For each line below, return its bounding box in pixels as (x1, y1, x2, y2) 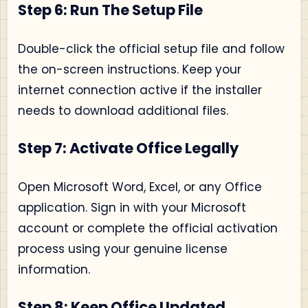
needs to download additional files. (18, 102, 228, 119)
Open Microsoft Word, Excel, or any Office (18, 178, 262, 195)
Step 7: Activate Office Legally (18, 138, 239, 158)
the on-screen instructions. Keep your (18, 60, 241, 78)
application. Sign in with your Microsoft (18, 199, 246, 216)
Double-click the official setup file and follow (18, 40, 285, 57)
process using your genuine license (18, 240, 228, 257)
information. (18, 261, 90, 278)
